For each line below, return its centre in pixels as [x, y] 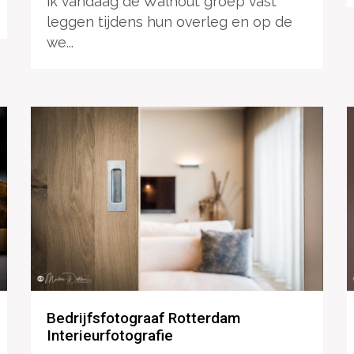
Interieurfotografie [109, 336]
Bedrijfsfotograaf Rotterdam [143, 318]
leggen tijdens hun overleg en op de [169, 22]
